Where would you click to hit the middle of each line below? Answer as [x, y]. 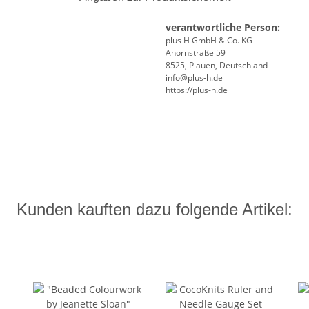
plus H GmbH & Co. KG [209, 41]
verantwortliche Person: [223, 28]
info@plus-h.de [194, 78]
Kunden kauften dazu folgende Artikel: [154, 210]
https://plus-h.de [197, 90]
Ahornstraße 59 [196, 53]
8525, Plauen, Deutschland [217, 66]
